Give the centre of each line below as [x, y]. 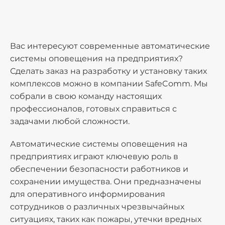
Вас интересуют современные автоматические [110, 46]
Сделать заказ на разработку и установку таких [108, 71]
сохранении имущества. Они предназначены [106, 182]
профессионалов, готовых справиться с [93, 109]
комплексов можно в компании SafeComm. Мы [109, 84]
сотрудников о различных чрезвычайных [97, 207]
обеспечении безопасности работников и [99, 169]
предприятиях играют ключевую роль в [94, 156]
